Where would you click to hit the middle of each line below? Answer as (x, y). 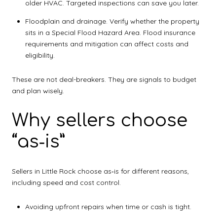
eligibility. (40, 55)
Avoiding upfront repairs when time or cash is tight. (108, 207)
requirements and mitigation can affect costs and (107, 44)
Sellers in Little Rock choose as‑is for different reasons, (100, 171)
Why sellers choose (100, 120)
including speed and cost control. (66, 182)
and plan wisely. (38, 91)
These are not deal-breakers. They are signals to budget (104, 80)
